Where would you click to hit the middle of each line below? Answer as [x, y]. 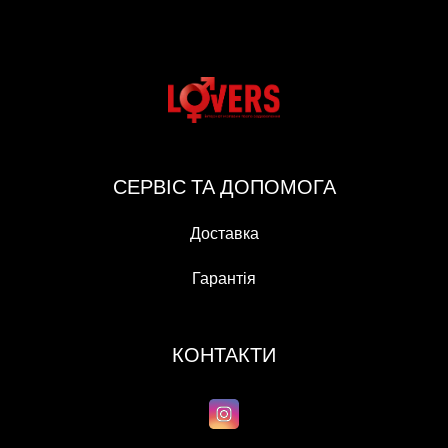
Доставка [224, 234]
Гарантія [224, 279]
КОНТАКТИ [224, 355]
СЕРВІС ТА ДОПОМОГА [224, 187]
